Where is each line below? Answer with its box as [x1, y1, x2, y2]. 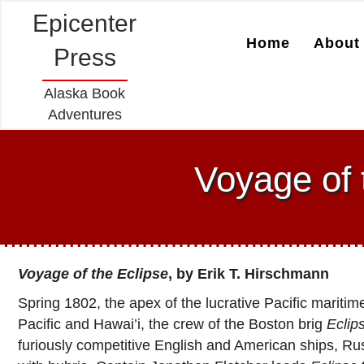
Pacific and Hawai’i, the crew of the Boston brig [18, 316, 327, 332]
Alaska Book [44, 85, 126, 102]
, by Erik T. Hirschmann [168, 266, 329, 282]
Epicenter [32, 10, 137, 37]
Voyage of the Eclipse [18, 266, 168, 282]
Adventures [47, 106, 122, 123]
